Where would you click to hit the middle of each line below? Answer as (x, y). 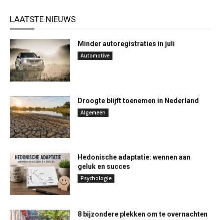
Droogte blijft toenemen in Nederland (138, 100)
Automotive (95, 56)
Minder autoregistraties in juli (126, 44)
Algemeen (93, 112)
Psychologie (96, 179)
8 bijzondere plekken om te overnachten (143, 214)
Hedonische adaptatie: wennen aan (134, 157)
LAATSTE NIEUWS (43, 19)
